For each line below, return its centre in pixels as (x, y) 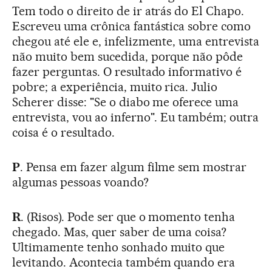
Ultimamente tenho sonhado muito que (119, 247)
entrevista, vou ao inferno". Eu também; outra (136, 117)
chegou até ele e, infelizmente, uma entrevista (136, 41)
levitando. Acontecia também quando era (124, 262)
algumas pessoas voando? (80, 182)
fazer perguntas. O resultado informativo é (127, 71)
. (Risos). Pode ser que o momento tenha (128, 216)
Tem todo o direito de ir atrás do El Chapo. (128, 11)
